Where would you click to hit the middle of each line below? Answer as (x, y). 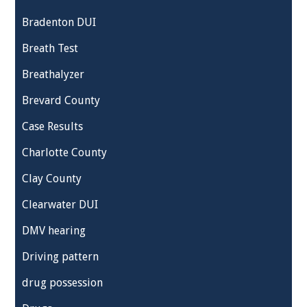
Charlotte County (65, 152)
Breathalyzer (53, 74)
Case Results (53, 126)
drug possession (63, 283)
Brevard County (61, 100)
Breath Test (50, 48)
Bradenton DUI (59, 22)
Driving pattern (61, 257)
